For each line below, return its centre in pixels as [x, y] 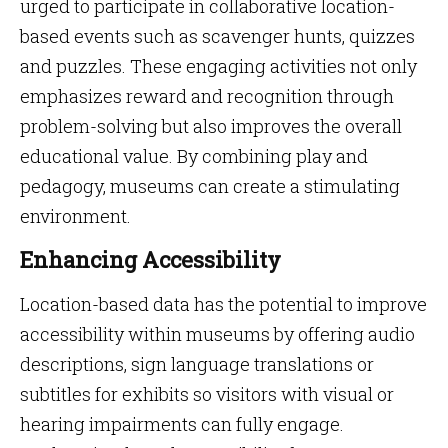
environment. [75, 216]
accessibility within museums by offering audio [217, 334]
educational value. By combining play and [194, 156]
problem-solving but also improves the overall [211, 126]
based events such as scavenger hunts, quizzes [217, 36]
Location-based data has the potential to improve [223, 304]
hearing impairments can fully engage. [182, 424]
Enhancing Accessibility [150, 259]
